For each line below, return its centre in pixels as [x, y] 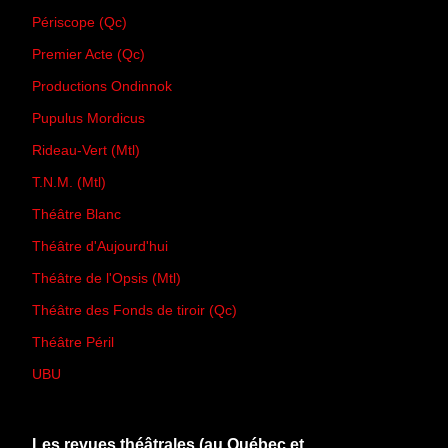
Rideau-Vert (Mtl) [86, 150]
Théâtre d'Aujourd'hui [100, 246]
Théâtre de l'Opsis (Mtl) [106, 278]
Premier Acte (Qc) [88, 54]
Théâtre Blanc [76, 214]
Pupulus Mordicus [88, 118]
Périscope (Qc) [79, 22]
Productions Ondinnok [102, 86]
